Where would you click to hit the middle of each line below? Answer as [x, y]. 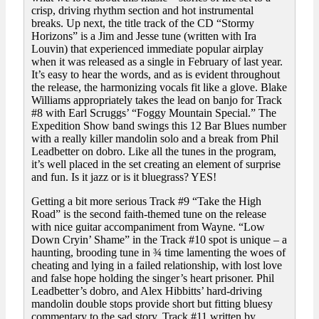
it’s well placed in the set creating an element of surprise [156, 164]
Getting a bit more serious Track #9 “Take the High [146, 202]
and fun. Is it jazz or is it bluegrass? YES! [124, 177]
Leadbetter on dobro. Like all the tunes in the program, [154, 152]
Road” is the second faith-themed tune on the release [149, 214]
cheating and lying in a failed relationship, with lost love [157, 266]
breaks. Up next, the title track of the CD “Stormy [143, 23]
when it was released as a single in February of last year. [157, 62]
